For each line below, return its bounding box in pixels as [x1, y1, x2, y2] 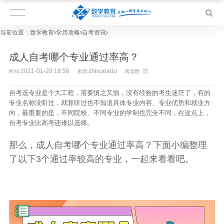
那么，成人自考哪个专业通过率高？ [8, 140, 153, 150]
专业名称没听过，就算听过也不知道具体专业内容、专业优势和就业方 [8, 99, 210, 106]
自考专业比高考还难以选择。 [8, 119, 93, 126]
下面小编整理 [152, 140, 207, 150]
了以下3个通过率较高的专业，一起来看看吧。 [8, 154, 194, 164]
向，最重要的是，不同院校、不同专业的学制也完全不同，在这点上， [8, 109, 210, 116]
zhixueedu [88, 67, 117, 74]
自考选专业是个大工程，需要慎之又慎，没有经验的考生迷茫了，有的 [8, 89, 210, 96]
